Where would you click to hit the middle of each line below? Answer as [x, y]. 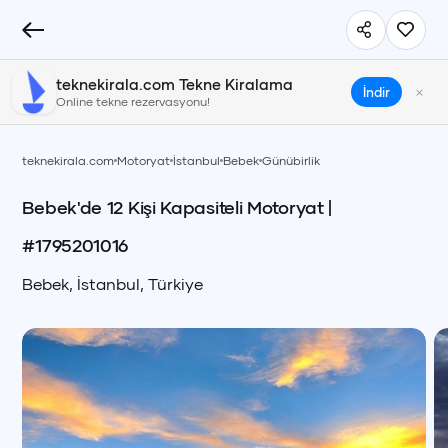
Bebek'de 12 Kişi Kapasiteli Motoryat [173, 207]
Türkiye [176, 283]
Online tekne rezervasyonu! [133, 101]
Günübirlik [291, 160]
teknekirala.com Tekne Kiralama [174, 84]
